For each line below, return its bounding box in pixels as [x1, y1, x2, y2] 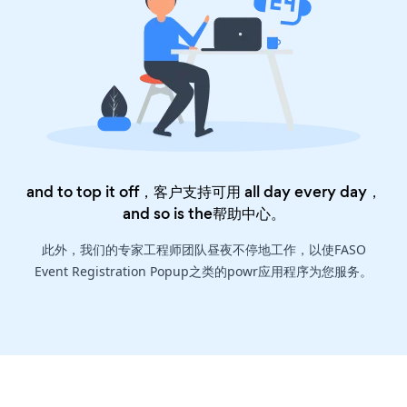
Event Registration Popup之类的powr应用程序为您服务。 [35, 263, 372, 281]
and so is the [122, 203, 213, 225]
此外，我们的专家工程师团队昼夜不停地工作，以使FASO [41, 241, 366, 259]
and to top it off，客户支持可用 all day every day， [25, 181, 382, 203]
